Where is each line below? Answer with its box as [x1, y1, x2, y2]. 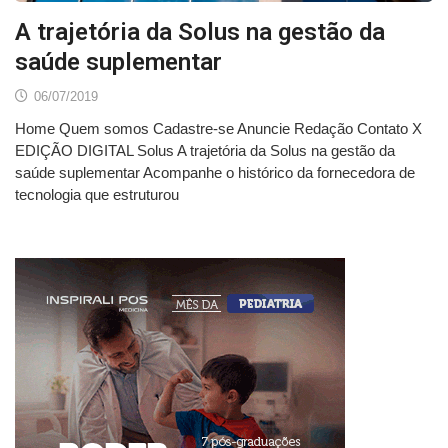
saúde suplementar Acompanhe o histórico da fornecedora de [15, 164, 415, 182]
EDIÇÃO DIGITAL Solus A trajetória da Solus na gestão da [15, 142, 395, 160]
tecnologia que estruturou [15, 186, 179, 204]
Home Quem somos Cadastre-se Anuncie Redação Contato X [15, 120, 422, 138]
